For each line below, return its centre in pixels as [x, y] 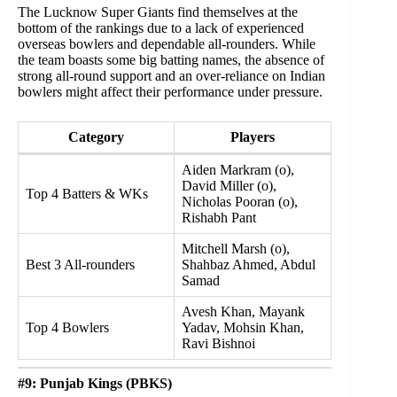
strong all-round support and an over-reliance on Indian [171, 75]
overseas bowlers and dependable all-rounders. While [167, 43]
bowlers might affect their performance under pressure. [170, 91]
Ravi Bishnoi [218, 343]
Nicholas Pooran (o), [240, 201]
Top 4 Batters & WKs [87, 193]
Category [96, 136]
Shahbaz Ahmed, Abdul [249, 264]
